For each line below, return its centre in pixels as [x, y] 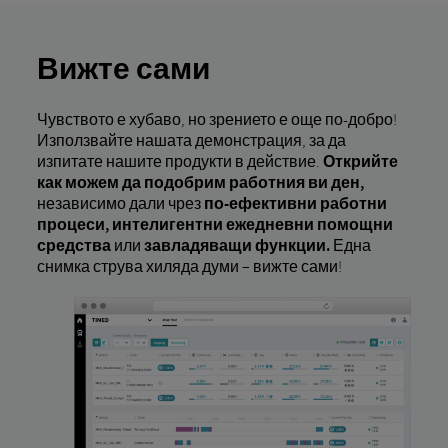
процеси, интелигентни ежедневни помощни [214, 223]
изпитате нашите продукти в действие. [179, 160]
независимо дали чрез [120, 202]
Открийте [360, 160]
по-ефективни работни [295, 202]
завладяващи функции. [236, 244]
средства [73, 244]
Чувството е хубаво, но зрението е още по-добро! [216, 118]
